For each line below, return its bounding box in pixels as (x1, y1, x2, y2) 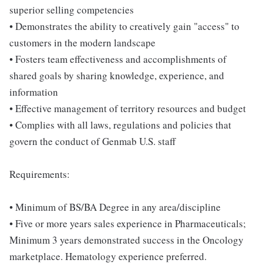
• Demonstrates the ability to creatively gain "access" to (9, 19, 240, 33)
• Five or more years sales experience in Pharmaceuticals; (9, 217, 246, 230)
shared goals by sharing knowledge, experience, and (9, 69, 224, 82)
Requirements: (9, 167, 70, 181)
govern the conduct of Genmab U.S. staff (9, 134, 176, 148)
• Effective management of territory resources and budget (9, 102, 246, 115)
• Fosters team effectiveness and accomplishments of (9, 52, 227, 66)
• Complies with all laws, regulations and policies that (9, 118, 231, 131)
